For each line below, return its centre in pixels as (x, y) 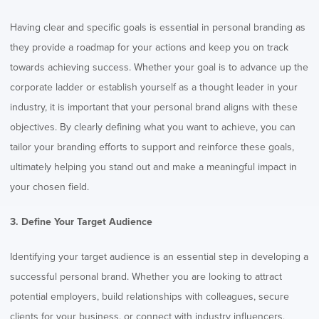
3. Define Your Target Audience (81, 221)
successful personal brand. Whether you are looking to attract (146, 276)
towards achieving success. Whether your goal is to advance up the (159, 67)
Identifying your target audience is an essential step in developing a (159, 256)
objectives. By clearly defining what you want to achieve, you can (153, 127)
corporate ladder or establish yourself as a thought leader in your (154, 87)
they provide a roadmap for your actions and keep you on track (149, 47)
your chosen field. (49, 187)
